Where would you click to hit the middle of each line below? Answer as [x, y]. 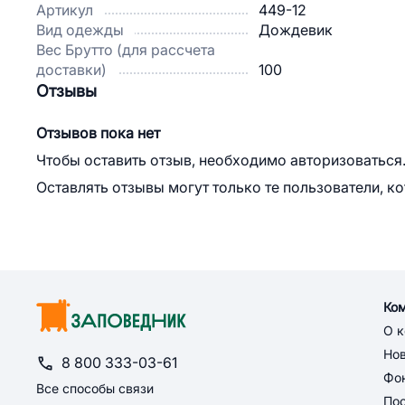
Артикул [65, 10]
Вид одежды [80, 30]
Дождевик [296, 30]
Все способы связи [95, 389]
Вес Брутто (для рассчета [126, 50]
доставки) [71, 70]
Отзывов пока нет [98, 133]
